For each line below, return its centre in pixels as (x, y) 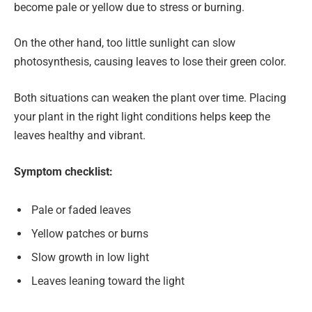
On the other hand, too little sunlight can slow (125, 43)
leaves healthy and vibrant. (80, 136)
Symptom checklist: (63, 171)
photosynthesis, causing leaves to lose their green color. (150, 62)
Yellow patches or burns (90, 234)
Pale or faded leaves (81, 210)
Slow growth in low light (90, 258)
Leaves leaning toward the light (108, 281)
